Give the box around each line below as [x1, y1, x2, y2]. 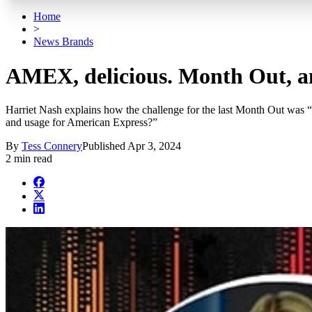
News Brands [33, 36, 93, 48]
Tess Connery [22, 140, 82, 153]
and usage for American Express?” [6, 116, 157, 129]
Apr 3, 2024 [127, 140, 181, 153]
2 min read [6, 153, 52, 165]
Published [82, 140, 127, 153]
